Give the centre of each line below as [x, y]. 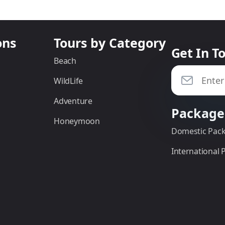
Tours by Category [110, 42]
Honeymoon [77, 121]
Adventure [73, 101]
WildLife [69, 81]
